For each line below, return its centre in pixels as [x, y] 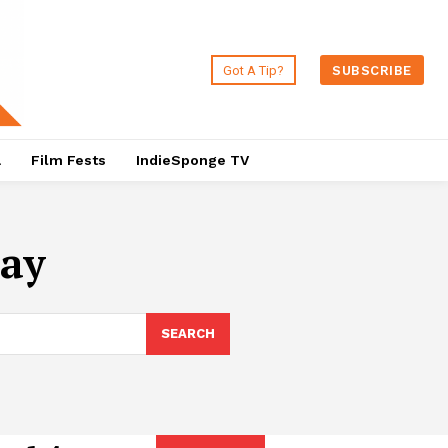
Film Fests [68, 160]
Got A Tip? [254, 70]
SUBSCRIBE [372, 70]
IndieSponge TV [192, 160]
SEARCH [187, 334]
